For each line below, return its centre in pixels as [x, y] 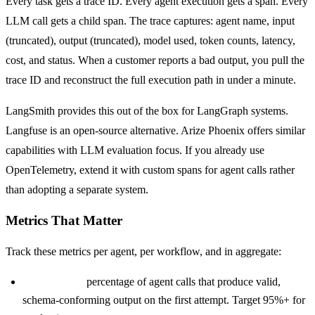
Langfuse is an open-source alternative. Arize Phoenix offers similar [155, 131]
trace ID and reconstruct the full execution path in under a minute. [151, 80]
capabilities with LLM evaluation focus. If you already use [135, 150]
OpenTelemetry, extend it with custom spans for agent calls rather [150, 170]
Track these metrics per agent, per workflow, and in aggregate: [143, 251]
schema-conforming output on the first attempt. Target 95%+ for [164, 300]
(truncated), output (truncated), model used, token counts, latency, [150, 41]
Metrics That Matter [64, 220]
